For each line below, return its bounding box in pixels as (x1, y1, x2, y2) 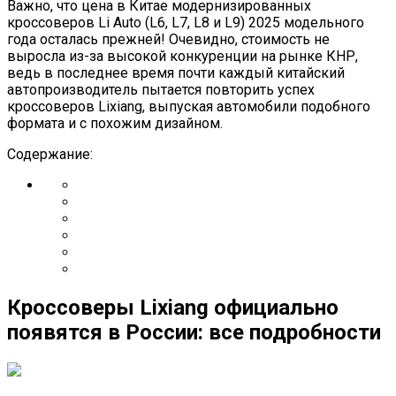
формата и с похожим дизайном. (7, 114, 223, 132)
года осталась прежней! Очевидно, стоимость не (7, 30, 330, 48)
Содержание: (7, 145, 93, 163)
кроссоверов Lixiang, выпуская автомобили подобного (7, 97, 370, 115)
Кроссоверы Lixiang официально (7, 294, 339, 320)
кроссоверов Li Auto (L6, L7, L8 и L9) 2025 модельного (7, 13, 364, 31)
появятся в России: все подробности (7, 319, 381, 345)
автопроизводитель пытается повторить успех (7, 80, 315, 98)
